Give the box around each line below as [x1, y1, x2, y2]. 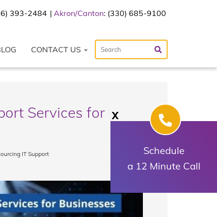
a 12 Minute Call [127, 160, 201, 172]
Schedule [143, 144, 185, 156]
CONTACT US [31, 45, 83, 54]
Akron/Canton [54, 8, 104, 18]
